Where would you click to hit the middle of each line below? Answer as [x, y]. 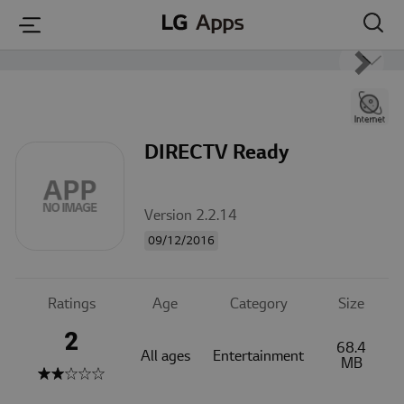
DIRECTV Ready [217, 153]
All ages [165, 356]
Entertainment [259, 356]
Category [258, 304]
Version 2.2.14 [191, 216]
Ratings [71, 304]
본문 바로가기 [202, 24]
